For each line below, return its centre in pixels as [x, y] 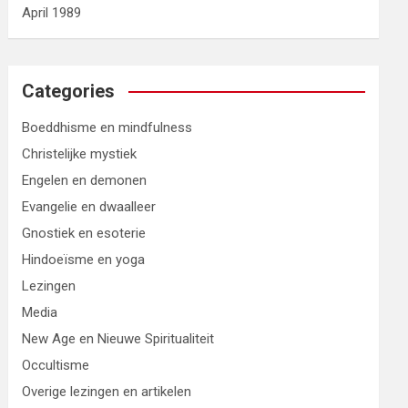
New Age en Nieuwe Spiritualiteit [118, 339]
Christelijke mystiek [80, 154]
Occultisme [56, 365]
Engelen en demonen [85, 180]
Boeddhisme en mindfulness [107, 127]
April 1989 [52, 13]
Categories [69, 91]
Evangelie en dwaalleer [89, 207]
